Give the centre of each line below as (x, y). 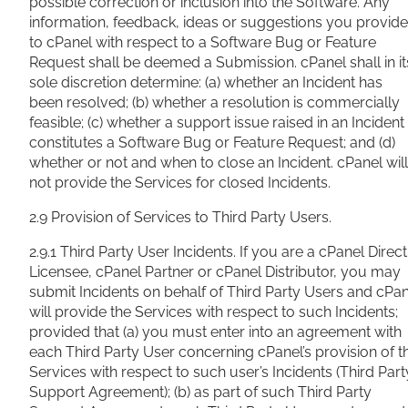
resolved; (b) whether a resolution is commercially (233, 103)
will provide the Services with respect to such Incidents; (214, 312)
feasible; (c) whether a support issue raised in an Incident (217, 123)
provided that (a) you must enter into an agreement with (215, 332)
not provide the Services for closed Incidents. (180, 183)
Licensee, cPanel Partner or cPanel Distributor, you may (215, 272)
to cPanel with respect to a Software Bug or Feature (203, 43)
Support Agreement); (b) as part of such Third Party (200, 393)
